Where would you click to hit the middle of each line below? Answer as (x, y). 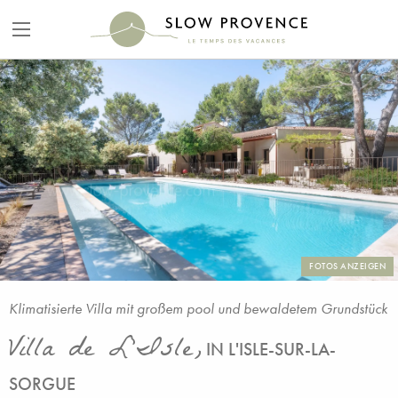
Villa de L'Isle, (105, 351)
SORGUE (42, 384)
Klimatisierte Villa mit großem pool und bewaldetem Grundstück (198, 308)
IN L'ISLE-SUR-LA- (271, 349)
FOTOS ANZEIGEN (347, 266)
